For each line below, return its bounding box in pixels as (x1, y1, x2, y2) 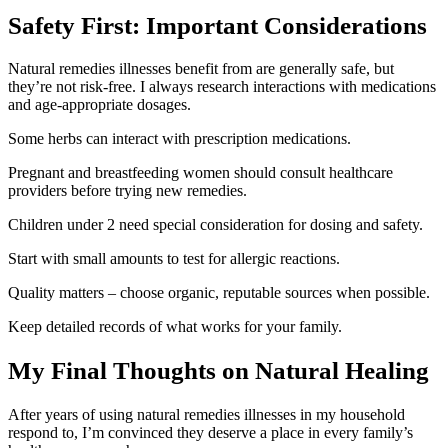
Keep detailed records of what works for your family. (8, 318, 342, 336)
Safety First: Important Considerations (8, 11, 427, 39)
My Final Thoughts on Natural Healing (8, 357, 429, 385)
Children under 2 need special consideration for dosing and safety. (8, 216, 423, 234)
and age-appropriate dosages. (8, 96, 191, 114)
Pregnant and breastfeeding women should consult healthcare (8, 164, 393, 182)
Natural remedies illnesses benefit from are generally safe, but (8, 60, 394, 78)
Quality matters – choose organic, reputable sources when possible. (8, 284, 430, 302)
